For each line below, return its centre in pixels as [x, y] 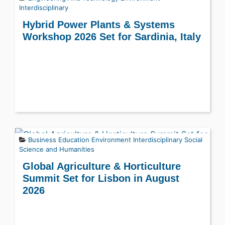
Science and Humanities [57, 149]
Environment [111, 140]
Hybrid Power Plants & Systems [99, 25]
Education [74, 140]
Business [42, 140]
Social [193, 140]
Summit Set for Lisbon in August [101, 178]
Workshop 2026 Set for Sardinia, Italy [112, 37]
